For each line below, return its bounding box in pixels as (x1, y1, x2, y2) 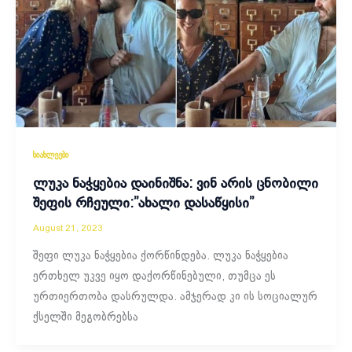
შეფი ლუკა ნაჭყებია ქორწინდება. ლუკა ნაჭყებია (32, 251, 288, 262)
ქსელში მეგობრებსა (32, 312, 138, 324)
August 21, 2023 (32, 224, 103, 233)
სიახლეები (32, 151, 68, 159)
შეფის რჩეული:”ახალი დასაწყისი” (32, 197, 254, 211)
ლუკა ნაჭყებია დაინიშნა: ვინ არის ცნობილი (32, 178, 318, 192)
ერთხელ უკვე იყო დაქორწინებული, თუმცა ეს (32, 271, 276, 283)
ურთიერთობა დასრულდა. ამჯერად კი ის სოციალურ (32, 291, 317, 303)
